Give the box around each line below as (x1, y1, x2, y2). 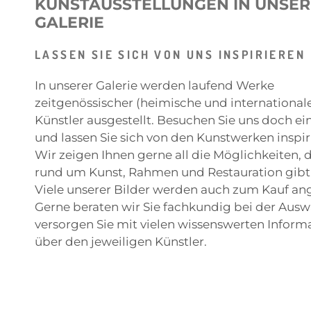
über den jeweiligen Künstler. (35, 234, 207, 249)
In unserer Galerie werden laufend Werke (35, 78, 274, 92)
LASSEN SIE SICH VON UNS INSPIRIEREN (35, 47, 306, 62)
